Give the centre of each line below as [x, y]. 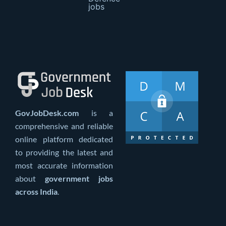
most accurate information [64, 165]
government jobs [79, 179]
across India [36, 192]
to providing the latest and [64, 152]
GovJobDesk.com [47, 113]
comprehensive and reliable [64, 126]
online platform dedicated [64, 139]
